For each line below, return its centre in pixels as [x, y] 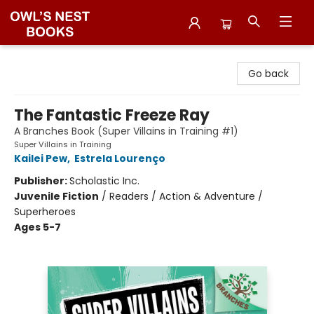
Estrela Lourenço [120, 158]
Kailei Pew [41, 158]
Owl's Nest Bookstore [61, 58]
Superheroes [45, 212]
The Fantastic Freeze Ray [112, 115]
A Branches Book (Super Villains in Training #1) [126, 131]
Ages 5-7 [37, 227]
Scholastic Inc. [104, 181]
